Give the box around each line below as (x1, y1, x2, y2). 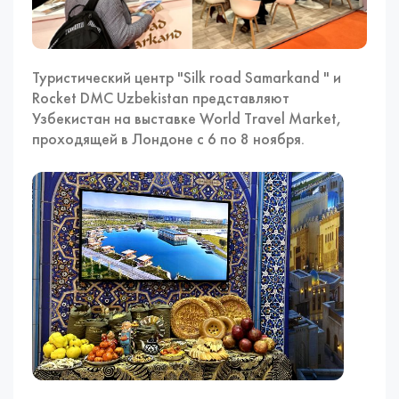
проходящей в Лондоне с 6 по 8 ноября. (32, 128, 305, 149)
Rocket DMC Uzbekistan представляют (32, 87, 290, 108)
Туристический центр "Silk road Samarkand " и (32, 67, 342, 87)
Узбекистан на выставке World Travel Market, (32, 108, 343, 128)
